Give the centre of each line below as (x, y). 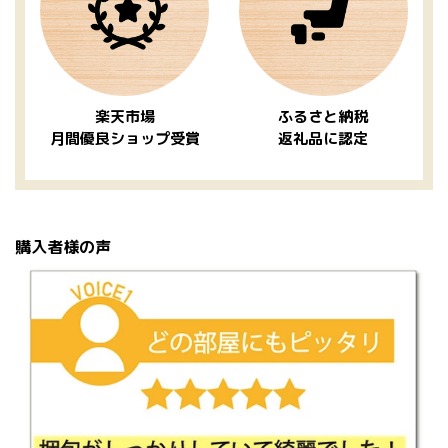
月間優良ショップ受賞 (124, 138)
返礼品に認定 (323, 138)
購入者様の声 (63, 246)
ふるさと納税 (323, 116)
